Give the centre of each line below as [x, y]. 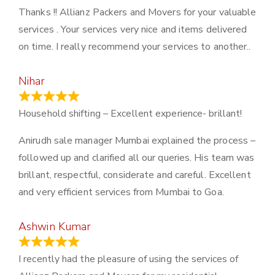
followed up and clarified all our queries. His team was [137, 158]
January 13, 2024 [119, 97]
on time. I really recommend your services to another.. [135, 47]
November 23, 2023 [126, 242]
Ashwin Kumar [55, 227]
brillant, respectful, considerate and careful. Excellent [135, 175]
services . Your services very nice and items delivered [133, 30]
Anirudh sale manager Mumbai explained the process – [137, 141]
